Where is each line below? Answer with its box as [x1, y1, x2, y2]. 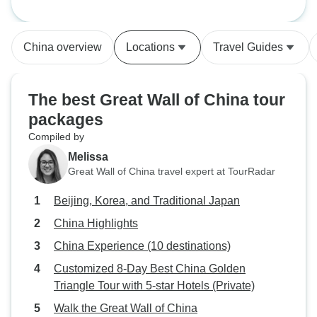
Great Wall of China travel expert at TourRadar [68, 165, 275, 177]
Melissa [68, 150, 108, 163]
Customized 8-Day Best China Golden [54, 263, 246, 275]
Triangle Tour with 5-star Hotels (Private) [54, 279, 255, 292]
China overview [23, 41, 102, 53]
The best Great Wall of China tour [28, 91, 285, 109]
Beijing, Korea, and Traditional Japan [54, 195, 240, 207]
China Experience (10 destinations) [54, 240, 231, 252]
